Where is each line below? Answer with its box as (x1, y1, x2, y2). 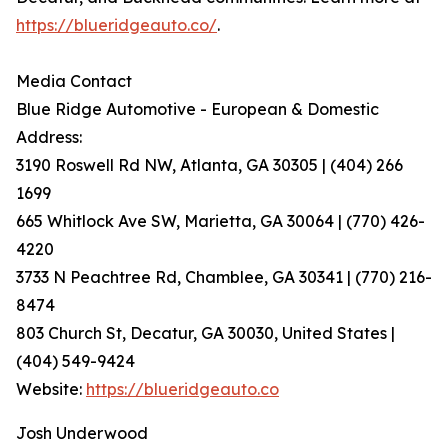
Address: (16, 127, 82, 148)
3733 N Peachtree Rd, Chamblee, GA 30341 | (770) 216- (16, 267, 432, 288)
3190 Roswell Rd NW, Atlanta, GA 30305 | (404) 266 (16, 155, 403, 176)
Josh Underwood (16, 423, 148, 444)
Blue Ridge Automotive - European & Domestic (16, 99, 379, 120)
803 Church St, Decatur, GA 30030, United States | (16, 323, 395, 344)
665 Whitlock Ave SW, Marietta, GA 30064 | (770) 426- (16, 211, 425, 232)
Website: (16, 379, 86, 400)
